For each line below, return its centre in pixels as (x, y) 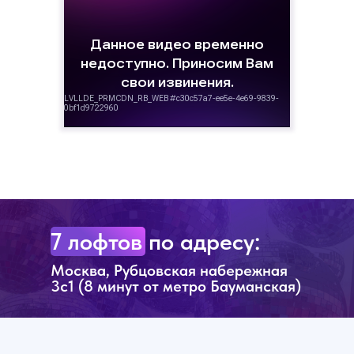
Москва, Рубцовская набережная (169, 270)
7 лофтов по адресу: (155, 241)
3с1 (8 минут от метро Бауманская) (176, 286)
